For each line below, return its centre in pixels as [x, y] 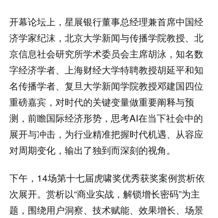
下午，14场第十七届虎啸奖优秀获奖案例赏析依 [107, 177]
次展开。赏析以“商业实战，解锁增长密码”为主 [105, 193]
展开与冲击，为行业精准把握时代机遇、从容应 [107, 133]
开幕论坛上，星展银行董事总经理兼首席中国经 [107, 21]
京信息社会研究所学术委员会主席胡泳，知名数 [107, 53]
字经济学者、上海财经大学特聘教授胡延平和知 [107, 69]
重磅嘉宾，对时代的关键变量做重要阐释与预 [102, 101]
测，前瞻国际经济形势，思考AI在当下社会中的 [106, 117]
